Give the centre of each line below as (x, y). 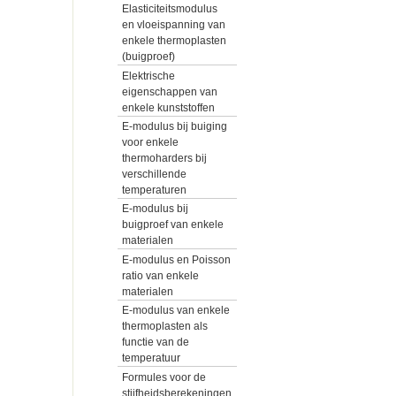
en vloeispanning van (174, 25)
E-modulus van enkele (176, 311)
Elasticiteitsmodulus (170, 9)
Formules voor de (164, 377)
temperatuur (151, 358)
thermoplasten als (165, 327)
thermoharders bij (164, 158)
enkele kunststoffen (168, 107)
